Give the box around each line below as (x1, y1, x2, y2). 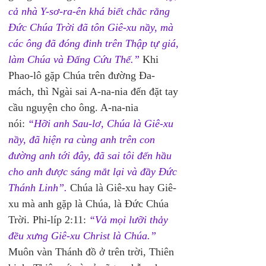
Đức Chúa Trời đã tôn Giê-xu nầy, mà (8, 21, 176, 33)
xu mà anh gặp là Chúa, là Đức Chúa (8, 198, 172, 210)
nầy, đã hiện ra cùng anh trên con (8, 134, 158, 145)
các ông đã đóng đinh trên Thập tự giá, (8, 37, 182, 49)
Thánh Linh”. (8, 182, 67, 194)
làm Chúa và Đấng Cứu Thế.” (8, 53, 140, 65)
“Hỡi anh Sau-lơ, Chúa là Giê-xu (28, 118, 176, 129)
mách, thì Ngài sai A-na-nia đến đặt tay (8, 85, 181, 97)
